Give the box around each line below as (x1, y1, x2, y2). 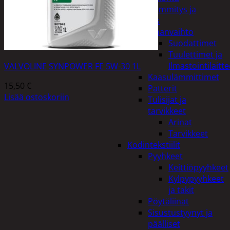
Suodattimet (168, 37, 217, 49)
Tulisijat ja (148, 94, 186, 105)
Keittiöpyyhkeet (168, 162, 228, 173)
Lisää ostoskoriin (4, 91, 69, 103)
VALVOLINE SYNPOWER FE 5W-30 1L (4, 60, 141, 72)
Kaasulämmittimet (148, 71, 219, 83)
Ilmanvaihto (148, 26, 194, 37)
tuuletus (127, 15, 160, 26)
